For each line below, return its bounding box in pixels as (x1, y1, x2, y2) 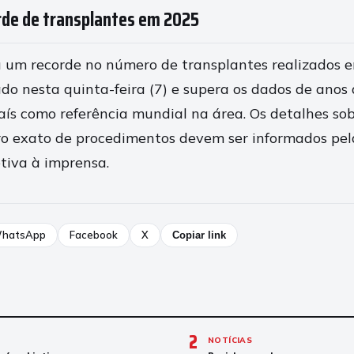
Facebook (69, 228, 118, 241)
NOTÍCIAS (208, 335, 253, 345)
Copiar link (171, 229, 226, 241)
